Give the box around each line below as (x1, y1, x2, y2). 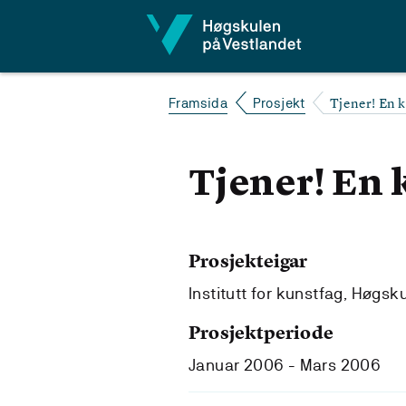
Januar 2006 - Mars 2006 (188, 355, 382, 374)
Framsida (169, 95, 228, 111)
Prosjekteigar (188, 248, 308, 273)
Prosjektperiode (188, 320, 333, 344)
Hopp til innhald (19, 14, 136, 34)
